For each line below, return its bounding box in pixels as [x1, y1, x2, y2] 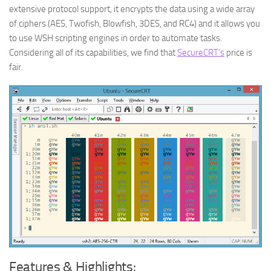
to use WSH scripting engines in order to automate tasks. [9, 33, 222, 44]
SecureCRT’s [177, 47, 224, 58]
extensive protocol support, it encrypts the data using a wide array [9, 4, 255, 15]
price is [224, 47, 252, 58]
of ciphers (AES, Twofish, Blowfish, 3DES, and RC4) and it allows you [9, 18, 260, 29]
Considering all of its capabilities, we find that [9, 47, 177, 58]
